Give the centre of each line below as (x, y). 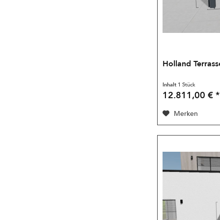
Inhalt (170, 85)
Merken (186, 114)
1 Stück (187, 85)
